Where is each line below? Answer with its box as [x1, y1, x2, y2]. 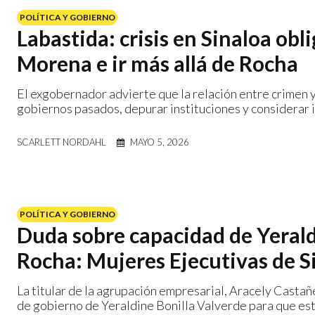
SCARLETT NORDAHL [17, 136, 106, 148]
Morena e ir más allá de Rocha [17, 50, 298, 76]
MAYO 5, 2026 [130, 136, 189, 148]
